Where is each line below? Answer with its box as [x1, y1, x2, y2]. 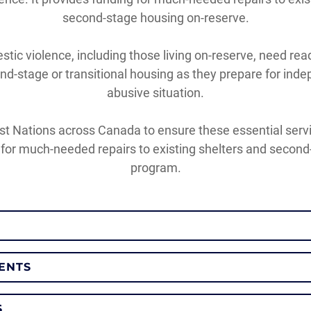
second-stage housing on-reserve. [62, 10, 249, 26]
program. [130, 160, 181, 176]
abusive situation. [107, 85, 204, 101]
